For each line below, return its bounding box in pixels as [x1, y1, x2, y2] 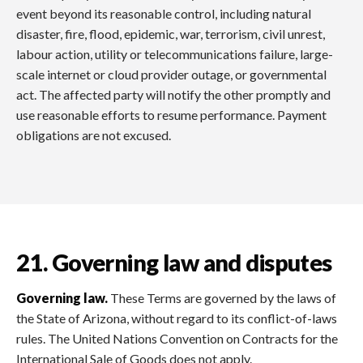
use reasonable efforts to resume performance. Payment [16, 106, 327, 122]
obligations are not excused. [16, 126, 171, 143]
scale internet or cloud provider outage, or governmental [16, 66, 327, 82]
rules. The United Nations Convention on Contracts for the [16, 330, 338, 346]
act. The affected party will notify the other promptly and [16, 86, 331, 102]
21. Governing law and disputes [16, 249, 332, 277]
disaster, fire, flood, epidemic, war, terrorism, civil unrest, [16, 25, 325, 41]
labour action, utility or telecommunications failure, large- [16, 45, 333, 62]
